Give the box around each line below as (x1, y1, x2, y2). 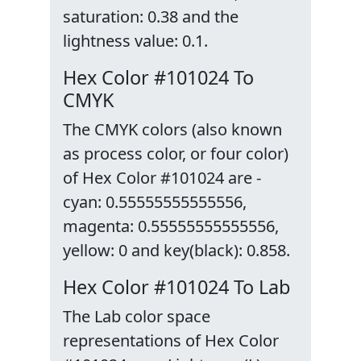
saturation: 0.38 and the (63, 6, 239, 27)
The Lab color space (63, 305, 210, 327)
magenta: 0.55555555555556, (63, 215, 279, 237)
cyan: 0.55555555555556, (63, 191, 247, 213)
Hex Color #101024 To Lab (63, 274, 290, 300)
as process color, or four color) (63, 143, 288, 164)
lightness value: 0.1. (63, 30, 208, 52)
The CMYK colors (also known (63, 118, 282, 140)
